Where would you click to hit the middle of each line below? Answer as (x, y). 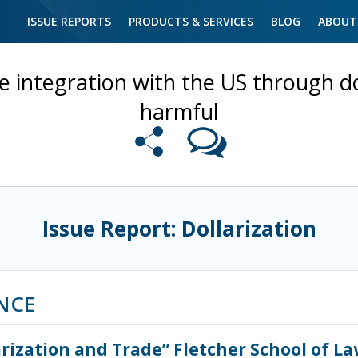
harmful (179, 111)
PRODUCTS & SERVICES (191, 21)
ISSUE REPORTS (69, 21)
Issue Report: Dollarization (179, 229)
